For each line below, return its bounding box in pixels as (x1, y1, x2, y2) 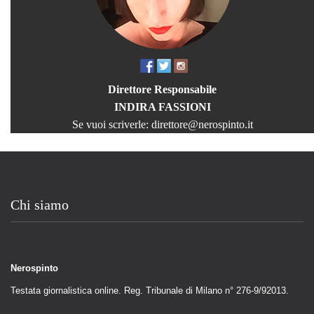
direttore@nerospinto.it (151, 118, 253, 130)
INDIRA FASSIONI (114, 100, 211, 113)
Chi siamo (11, 196, 69, 212)
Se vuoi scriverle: (71, 118, 151, 130)
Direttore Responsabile (108, 83, 217, 95)
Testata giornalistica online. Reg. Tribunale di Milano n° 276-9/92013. (11, 285, 289, 296)
